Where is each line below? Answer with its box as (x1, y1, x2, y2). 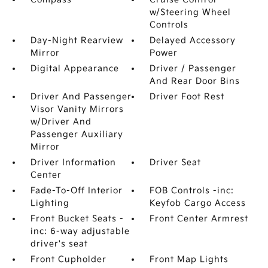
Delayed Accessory (150, 35, 236, 45)
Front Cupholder (30, 254, 106, 264)
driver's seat (30, 238, 88, 249)
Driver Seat (150, 157, 202, 167)
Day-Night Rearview (30, 35, 123, 45)
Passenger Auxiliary (30, 129, 123, 139)
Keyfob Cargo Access (150, 197, 246, 208)
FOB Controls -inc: (150, 185, 234, 196)
